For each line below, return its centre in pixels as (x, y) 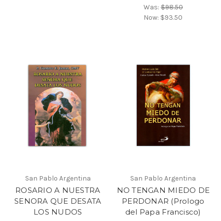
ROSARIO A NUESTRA (58, 190)
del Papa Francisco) (163, 212)
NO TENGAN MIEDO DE (163, 190)
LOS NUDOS (58, 212)
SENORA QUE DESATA (58, 201)
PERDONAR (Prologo (163, 201)
